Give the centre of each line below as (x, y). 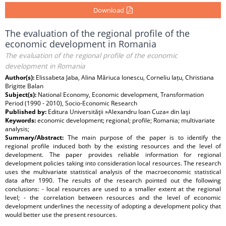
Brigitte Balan (24, 86)
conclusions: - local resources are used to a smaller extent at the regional (113, 189)
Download (109, 10)
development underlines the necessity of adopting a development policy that (113, 206)
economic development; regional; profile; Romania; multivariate (126, 120)
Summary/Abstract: (36, 137)
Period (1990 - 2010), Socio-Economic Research (71, 103)
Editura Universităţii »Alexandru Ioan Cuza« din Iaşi (119, 112)
